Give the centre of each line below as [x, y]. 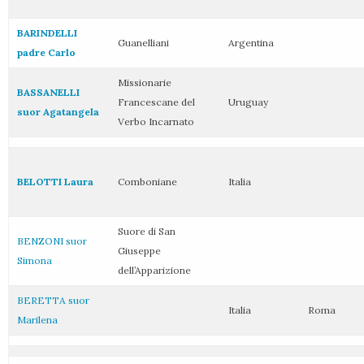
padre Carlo [46, 52]
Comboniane [147, 182]
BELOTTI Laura [55, 182]
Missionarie [145, 82]
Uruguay [248, 102]
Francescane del [156, 102]
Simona [35, 260]
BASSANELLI [48, 92]
